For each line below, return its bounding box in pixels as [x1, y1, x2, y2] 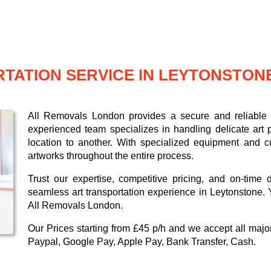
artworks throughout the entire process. [28, 151, 194, 162]
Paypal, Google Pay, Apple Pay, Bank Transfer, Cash [28, 237, 253, 247]
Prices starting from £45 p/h [47, 223, 166, 234]
